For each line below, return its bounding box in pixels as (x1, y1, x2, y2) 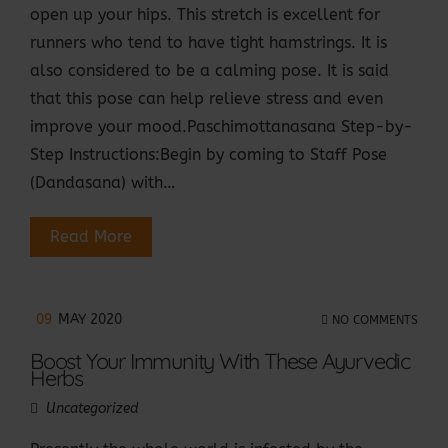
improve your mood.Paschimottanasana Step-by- (30, 117, 413, 137)
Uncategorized (46, 400, 139, 418)
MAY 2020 (58, 311, 122, 329)
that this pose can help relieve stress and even (30, 89, 383, 109)
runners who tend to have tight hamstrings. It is (30, 33, 387, 53)
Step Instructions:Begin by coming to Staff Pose (30, 145, 387, 165)
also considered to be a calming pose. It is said (30, 61, 389, 81)
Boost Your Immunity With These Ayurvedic (30, 347, 410, 375)
